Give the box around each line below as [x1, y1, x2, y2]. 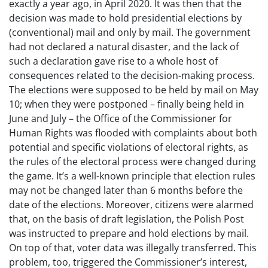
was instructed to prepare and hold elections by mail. [9, 227, 249, 240]
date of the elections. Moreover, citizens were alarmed [9, 198, 254, 211]
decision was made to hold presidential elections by [9, 11, 242, 25]
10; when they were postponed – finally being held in [9, 98, 244, 111]
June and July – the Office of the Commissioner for [9, 112, 232, 125]
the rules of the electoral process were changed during [9, 155, 256, 168]
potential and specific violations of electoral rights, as [9, 141, 248, 154]
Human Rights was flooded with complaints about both [9, 126, 257, 139]
